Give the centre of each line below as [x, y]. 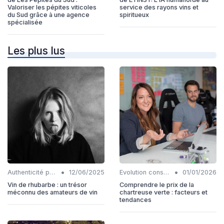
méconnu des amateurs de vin [52, 192]
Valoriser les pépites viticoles [52, 7]
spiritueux [134, 14]
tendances [135, 199]
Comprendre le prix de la [157, 184]
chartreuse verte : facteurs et [163, 192]
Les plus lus [36, 50]
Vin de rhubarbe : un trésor [47, 184]
